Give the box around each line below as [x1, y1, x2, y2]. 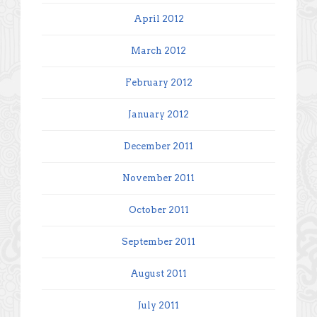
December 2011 [124, 140, 193, 151]
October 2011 [128, 204, 189, 215]
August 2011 [130, 267, 187, 279]
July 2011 [138, 299, 179, 311]
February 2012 [125, 76, 192, 88]
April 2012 [133, 13, 184, 24]
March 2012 [131, 45, 186, 56]
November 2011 [122, 172, 195, 183]
